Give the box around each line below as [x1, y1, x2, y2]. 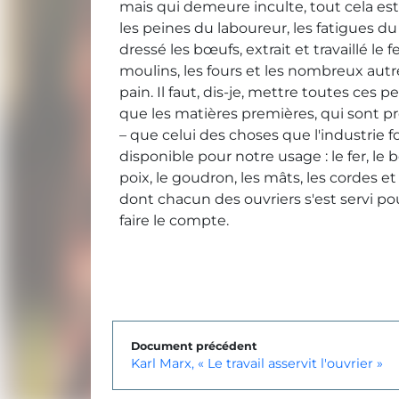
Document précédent [131, 338, 256, 353]
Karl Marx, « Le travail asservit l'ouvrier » [131, 354, 383, 371]
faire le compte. [119, 212, 229, 230]
